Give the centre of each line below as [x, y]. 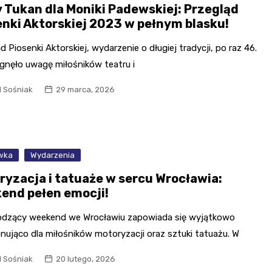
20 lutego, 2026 [86, 259]
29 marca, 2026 [86, 90]
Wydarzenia [53, 155]
